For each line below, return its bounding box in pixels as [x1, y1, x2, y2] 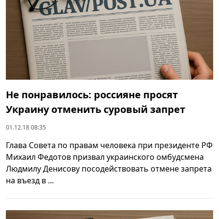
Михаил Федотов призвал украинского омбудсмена [6, 151, 204, 162]
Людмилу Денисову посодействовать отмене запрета [6, 163, 212, 174]
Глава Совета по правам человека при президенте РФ [6, 139, 213, 151]
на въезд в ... [6, 175, 54, 186]
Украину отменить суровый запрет [6, 102, 185, 116]
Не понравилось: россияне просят [6, 88, 178, 101]
